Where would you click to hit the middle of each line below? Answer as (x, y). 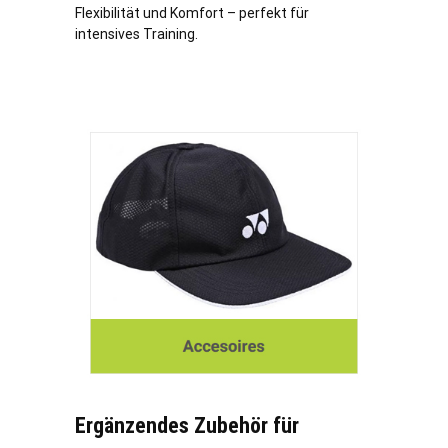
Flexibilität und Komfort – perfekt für (192, 13)
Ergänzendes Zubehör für (187, 425)
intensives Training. (136, 34)
